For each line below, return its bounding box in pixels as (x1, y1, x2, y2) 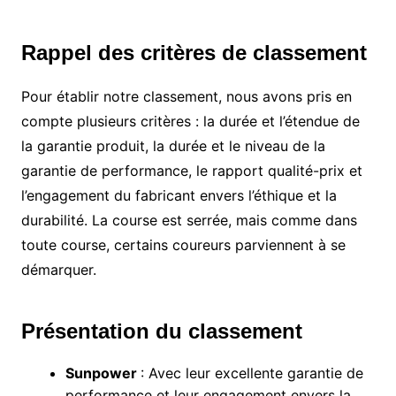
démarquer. (20, 261, 96, 279)
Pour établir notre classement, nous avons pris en (20, 88, 352, 106)
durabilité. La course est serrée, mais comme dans (20, 211, 357, 230)
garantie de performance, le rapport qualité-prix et (20, 162, 362, 180)
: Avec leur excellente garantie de (140, 364, 363, 383)
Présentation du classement (20, 319, 302, 344)
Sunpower (65, 364, 141, 383)
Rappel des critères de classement (20, 41, 367, 65)
